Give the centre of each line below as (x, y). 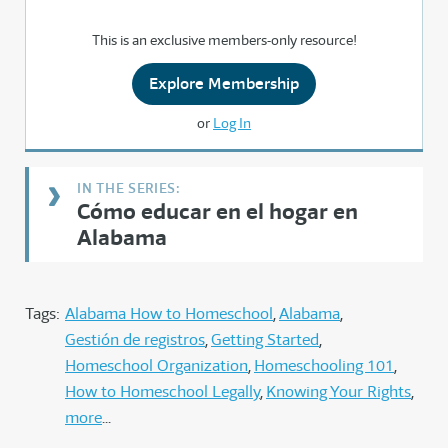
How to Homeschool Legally (162, 392)
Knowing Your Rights (338, 392)
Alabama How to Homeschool (169, 314)
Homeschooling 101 (324, 366)
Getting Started (265, 340)
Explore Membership (224, 84)
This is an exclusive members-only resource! (224, 40)
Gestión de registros (135, 340)
